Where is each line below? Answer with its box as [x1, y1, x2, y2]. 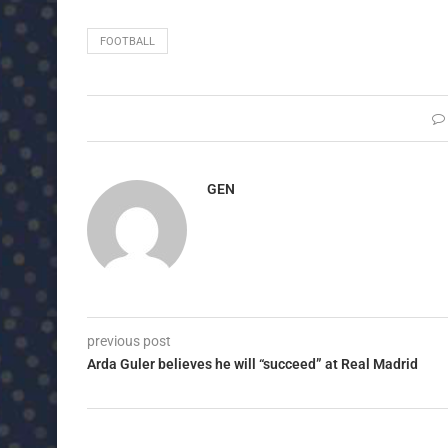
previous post [87, 332, 171, 349]
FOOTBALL [100, 34, 155, 48]
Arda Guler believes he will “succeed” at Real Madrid [87, 355, 418, 372]
